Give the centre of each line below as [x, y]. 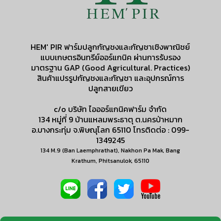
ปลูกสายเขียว [110, 89]
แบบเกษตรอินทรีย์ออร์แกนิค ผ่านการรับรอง [110, 57]
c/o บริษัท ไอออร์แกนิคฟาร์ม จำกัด [110, 109]
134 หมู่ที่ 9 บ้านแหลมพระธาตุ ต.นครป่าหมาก [110, 120]
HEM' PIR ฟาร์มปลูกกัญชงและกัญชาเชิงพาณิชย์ [110, 47]
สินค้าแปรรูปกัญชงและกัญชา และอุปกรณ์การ [110, 78]
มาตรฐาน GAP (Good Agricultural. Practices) [110, 68]
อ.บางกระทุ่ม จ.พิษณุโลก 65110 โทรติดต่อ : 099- [110, 130]
